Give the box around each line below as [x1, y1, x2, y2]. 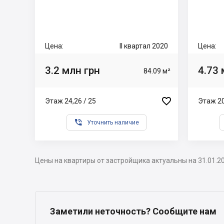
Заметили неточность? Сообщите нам [50, 206, 216, 216]
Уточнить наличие [87, 119, 139, 126]
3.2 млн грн [45, 64, 100, 76]
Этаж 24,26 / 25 [45, 96, 96, 105]
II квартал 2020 [119, 42, 168, 50]
